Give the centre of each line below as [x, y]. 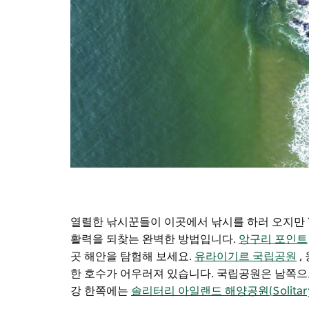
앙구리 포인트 [273, 239]
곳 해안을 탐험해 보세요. [131, 256]
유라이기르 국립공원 [246, 256]
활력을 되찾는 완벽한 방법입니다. [153, 239]
